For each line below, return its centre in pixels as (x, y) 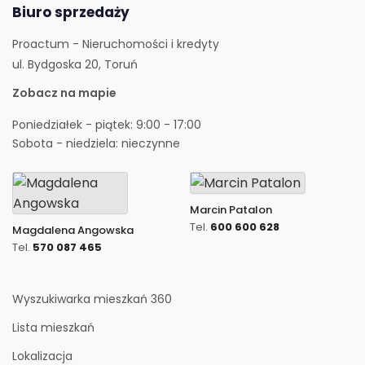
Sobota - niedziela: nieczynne (96, 143)
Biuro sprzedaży (71, 12)
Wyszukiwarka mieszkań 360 (92, 299)
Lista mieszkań (53, 328)
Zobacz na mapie (64, 93)
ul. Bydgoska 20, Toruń (75, 64)
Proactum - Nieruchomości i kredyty (116, 44)
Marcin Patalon (231, 210)
